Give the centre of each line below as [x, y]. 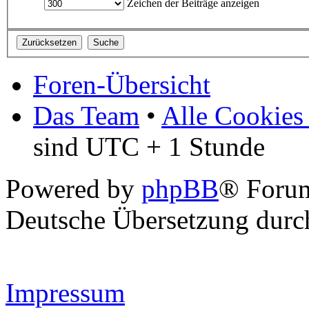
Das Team [86, 115]
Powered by [73, 188]
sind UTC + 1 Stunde [149, 146]
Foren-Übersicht [122, 84]
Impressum [65, 292]
